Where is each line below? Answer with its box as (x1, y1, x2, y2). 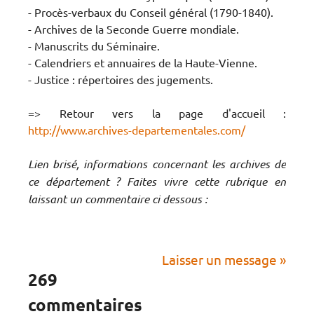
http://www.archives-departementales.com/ (28, 122, 245, 137)
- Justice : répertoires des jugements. (28, 71, 213, 86)
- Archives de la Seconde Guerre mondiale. (28, 21, 239, 36)
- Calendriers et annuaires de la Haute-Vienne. (28, 55, 257, 69)
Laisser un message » (162, 251, 286, 268)
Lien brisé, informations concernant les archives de (28, 156, 286, 171)
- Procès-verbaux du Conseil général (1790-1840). (28, 4, 273, 19)
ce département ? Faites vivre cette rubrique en (28, 173, 286, 189)
